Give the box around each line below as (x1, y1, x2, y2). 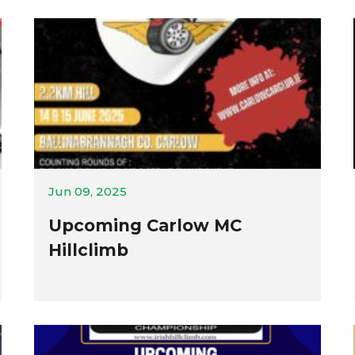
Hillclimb (48, 240, 128, 260)
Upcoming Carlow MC (48, 216, 242, 235)
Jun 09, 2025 (48, 184, 127, 199)
